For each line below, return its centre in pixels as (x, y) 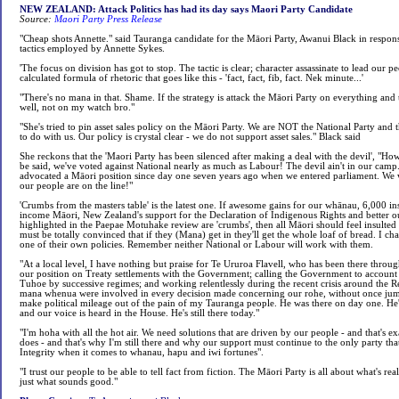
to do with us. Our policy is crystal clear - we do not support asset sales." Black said (190, 137)
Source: (36, 19)
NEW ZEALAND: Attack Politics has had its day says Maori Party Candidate (186, 9)
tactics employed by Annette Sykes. (92, 49)
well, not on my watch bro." (77, 107)
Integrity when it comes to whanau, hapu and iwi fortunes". (142, 352)
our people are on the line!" (76, 186)
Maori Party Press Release (108, 19)
